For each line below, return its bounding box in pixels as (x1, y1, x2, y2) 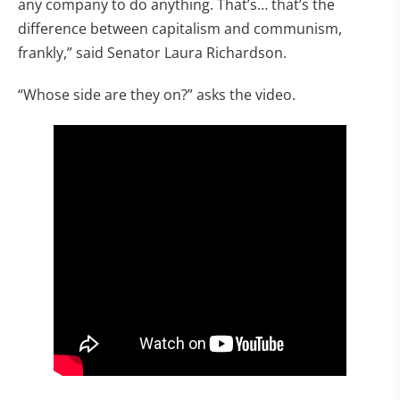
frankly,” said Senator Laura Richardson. (18, 43, 287, 63)
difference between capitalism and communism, (18, 19, 342, 39)
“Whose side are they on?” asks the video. (18, 85, 296, 105)
